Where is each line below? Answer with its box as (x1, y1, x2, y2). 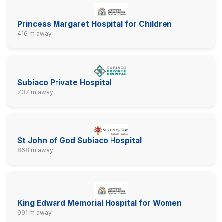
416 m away (17, 30, 52, 37)
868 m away (17, 146, 53, 154)
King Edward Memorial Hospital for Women (17, 198, 182, 208)
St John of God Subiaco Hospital (17, 136, 142, 146)
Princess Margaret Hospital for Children (17, 19, 172, 29)
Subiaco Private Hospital (17, 78, 111, 87)
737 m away (17, 88, 53, 96)
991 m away (17, 209, 52, 217)
